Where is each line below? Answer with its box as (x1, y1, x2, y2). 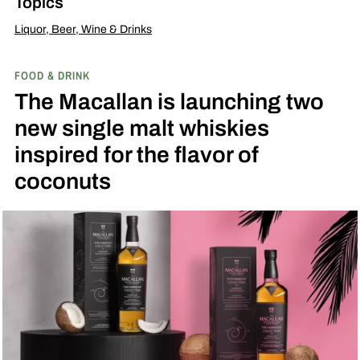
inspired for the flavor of (14, 137, 259, 171)
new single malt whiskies (14, 110, 269, 145)
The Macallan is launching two (14, 84, 324, 118)
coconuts (14, 163, 111, 198)
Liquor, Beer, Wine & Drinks (14, 20, 152, 38)
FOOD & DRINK (14, 67, 90, 83)
